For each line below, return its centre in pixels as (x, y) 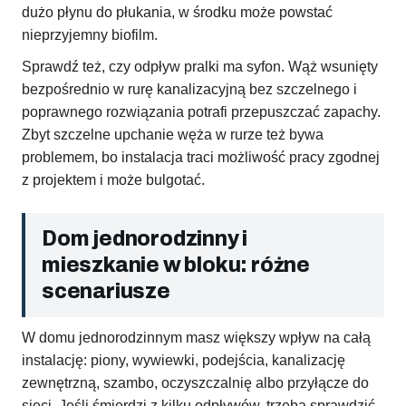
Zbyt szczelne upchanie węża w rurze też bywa (173, 135)
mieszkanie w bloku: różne (176, 266)
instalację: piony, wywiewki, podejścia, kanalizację (184, 361)
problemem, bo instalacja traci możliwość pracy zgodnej (201, 158)
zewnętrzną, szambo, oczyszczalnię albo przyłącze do (195, 383)
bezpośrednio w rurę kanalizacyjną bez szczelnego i (189, 90)
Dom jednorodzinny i (145, 239)
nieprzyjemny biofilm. (90, 35)
